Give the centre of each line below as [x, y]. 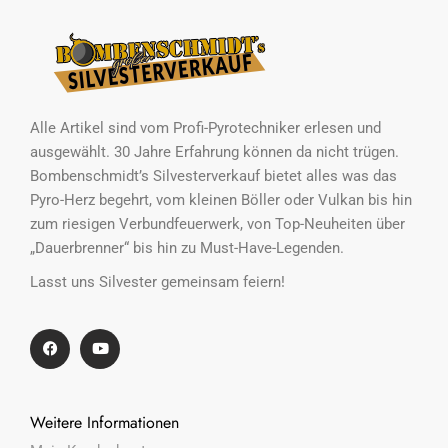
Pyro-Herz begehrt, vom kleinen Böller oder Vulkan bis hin [221, 199]
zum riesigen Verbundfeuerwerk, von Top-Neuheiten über [217, 223]
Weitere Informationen [104, 422]
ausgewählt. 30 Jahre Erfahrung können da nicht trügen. [214, 151]
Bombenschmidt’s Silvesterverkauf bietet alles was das [213, 175]
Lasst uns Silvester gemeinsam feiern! [157, 281]
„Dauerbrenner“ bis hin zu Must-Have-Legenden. [187, 247]
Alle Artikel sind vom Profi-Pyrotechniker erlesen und [205, 127]
